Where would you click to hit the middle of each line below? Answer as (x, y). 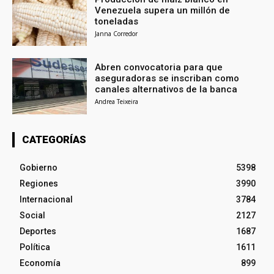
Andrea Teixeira (117, 102)
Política (35, 247)
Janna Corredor (117, 33)
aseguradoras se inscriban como (167, 79)
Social (32, 216)
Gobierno (39, 168)
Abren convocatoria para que (159, 68)
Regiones (39, 184)
